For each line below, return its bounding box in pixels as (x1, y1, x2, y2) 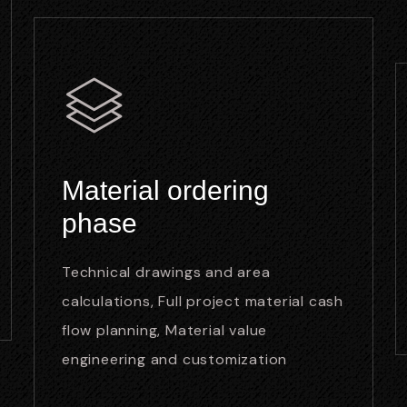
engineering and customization (62, 350, 288, 369)
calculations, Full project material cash (62, 292, 343, 311)
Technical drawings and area (62, 263, 271, 282)
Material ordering (62, 175, 269, 205)
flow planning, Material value (62, 321, 268, 340)
